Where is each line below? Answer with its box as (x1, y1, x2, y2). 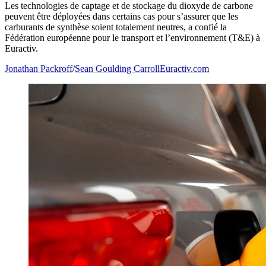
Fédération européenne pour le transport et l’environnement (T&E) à (5, 33, 260, 43)
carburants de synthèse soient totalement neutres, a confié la (5, 22, 227, 33)
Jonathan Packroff (5, 64, 72, 74)
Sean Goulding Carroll (75, 64, 160, 74)
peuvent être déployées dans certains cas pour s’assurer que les (5, 11, 238, 22)
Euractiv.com (160, 64, 209, 74)
